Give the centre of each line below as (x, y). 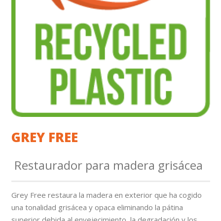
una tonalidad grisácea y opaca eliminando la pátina (97, 207)
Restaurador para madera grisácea (107, 165)
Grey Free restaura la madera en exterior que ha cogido (106, 195)
